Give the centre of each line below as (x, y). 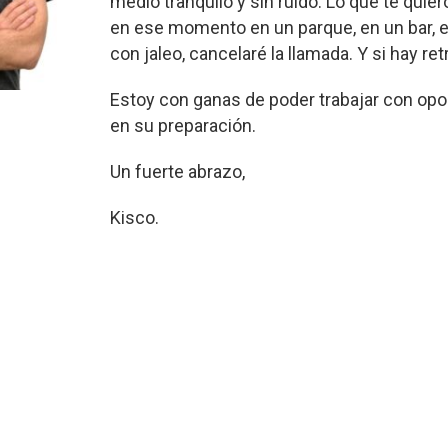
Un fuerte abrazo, (178, 171)
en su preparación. (185, 125)
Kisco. (135, 217)
